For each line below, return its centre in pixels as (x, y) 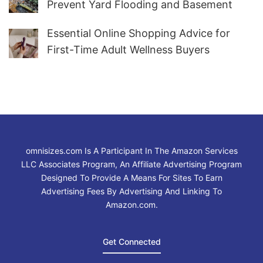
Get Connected (131, 242)
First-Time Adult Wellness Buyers (129, 50)
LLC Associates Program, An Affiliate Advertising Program (131, 164)
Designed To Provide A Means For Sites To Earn (131, 178)
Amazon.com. (131, 205)
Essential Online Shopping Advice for (139, 33)
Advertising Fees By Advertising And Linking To (131, 191)
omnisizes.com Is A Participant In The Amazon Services (131, 151)
